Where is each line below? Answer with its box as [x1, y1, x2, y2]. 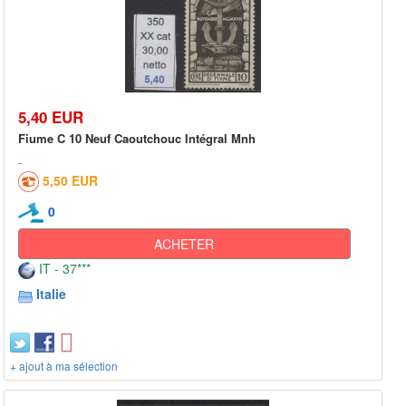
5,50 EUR [43, 170, 98, 189]
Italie [36, 285, 66, 304]
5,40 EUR [18, 105, 83, 128]
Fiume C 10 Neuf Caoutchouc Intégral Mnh [18, 129, 256, 147]
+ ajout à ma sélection [10, 358, 118, 374]
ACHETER [154, 235, 215, 254]
